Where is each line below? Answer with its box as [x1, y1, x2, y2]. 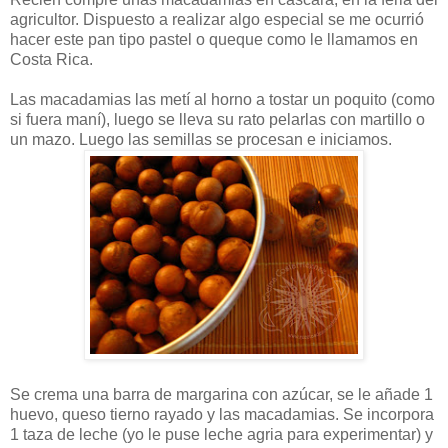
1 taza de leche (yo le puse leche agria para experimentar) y [10, 425, 433, 443]
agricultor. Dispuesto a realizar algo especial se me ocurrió [10, 10, 424, 28]
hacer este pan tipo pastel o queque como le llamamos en [10, 30, 418, 48]
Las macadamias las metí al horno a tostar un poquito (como [10, 90, 435, 108]
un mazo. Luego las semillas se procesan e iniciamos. [10, 130, 392, 148]
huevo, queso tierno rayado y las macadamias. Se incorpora [10, 405, 434, 423]
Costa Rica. [10, 50, 93, 68]
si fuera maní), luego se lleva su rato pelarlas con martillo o [10, 110, 425, 128]
